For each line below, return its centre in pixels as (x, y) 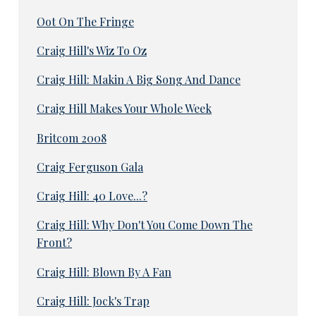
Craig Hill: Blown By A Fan (104, 272)
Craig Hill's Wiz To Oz (91, 50)
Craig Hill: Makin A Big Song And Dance (138, 80)
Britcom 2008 (71, 138)
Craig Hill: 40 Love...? (92, 196)
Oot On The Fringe (85, 21)
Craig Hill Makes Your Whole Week (124, 109)
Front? (54, 243)
